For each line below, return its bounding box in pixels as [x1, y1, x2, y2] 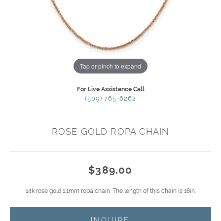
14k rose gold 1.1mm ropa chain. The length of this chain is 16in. [25, 187, 196, 195]
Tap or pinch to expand [80, 61, 141, 70]
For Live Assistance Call [76, 86, 145, 93]
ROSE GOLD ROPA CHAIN [51, 126, 170, 137]
